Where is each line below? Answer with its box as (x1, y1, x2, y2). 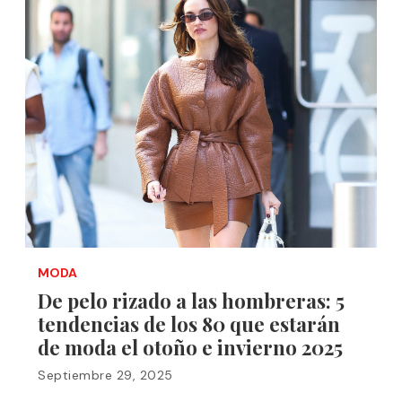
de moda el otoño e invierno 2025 (38, 334, 343, 361)
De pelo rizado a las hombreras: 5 (38, 287, 345, 314)
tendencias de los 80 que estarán (38, 310, 340, 337)
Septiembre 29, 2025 (38, 367, 173, 383)
